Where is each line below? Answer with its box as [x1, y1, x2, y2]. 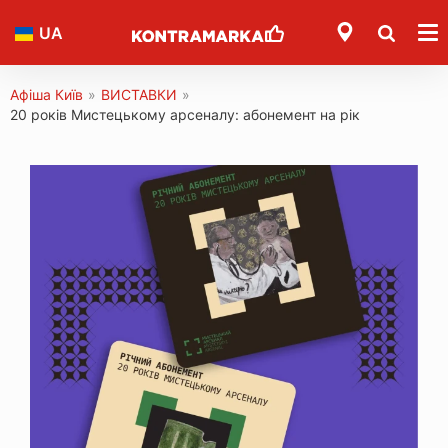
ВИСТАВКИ [101, 86, 177, 103]
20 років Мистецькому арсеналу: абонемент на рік [10, 106, 360, 123]
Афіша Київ [10, 86, 83, 103]
